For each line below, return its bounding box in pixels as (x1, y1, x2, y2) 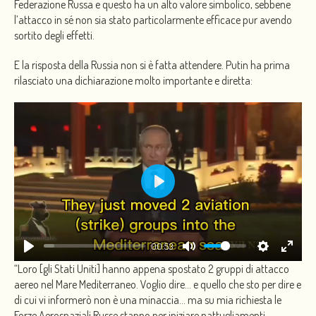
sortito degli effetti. (14, 28, 95, 43)
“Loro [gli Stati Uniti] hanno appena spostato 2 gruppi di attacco (14, 261, 289, 276)
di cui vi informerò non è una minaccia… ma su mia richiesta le (14, 292, 281, 307)
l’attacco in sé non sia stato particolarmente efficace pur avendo (14, 13, 292, 28)
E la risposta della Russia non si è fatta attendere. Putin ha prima (14, 58, 290, 73)
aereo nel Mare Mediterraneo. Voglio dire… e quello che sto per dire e (14, 276, 301, 291)
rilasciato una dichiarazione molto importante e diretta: (14, 73, 253, 88)
